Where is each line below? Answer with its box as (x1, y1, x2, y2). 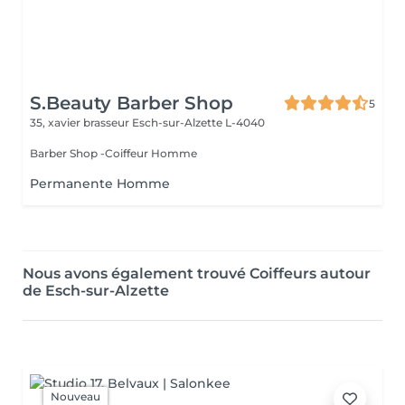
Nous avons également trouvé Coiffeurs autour (23, 265, 371, 282)
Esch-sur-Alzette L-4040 (132, 116, 265, 129)
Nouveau (51, 390, 100, 403)
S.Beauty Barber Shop (30, 92, 233, 114)
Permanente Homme (30, 175, 170, 192)
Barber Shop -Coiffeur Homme (30, 146, 197, 160)
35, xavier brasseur (30, 116, 132, 129)
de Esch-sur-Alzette (23, 282, 169, 299)
